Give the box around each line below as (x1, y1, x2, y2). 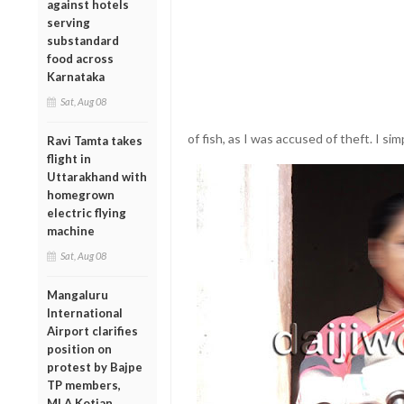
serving (47, 14, 90, 30)
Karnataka (47, 69, 105, 84)
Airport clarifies (47, 323, 138, 338)
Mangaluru (47, 287, 108, 302)
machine (47, 223, 95, 238)
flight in (47, 151, 91, 166)
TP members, (47, 377, 121, 392)
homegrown (47, 187, 115, 202)
